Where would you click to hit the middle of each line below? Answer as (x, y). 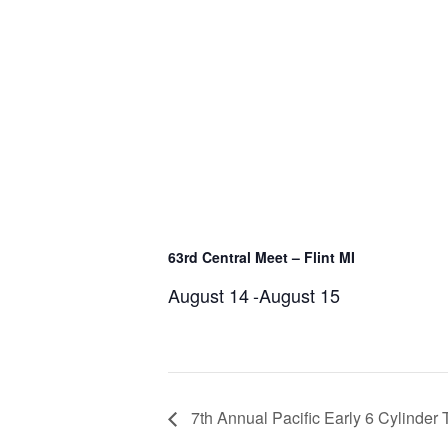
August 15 (299, 295)
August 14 (208, 295)
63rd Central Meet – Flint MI (261, 257)
